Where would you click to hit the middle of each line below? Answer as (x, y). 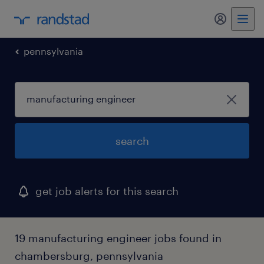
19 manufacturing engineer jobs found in (118, 238)
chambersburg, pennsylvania (89, 256)
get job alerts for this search (107, 191)
